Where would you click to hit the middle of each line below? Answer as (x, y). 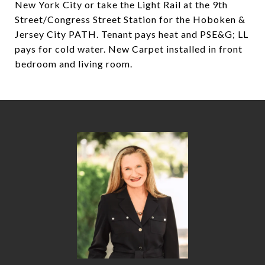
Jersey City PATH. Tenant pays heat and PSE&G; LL (132, 34)
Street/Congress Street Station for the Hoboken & (130, 19)
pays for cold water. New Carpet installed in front (129, 49)
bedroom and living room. (74, 64)
